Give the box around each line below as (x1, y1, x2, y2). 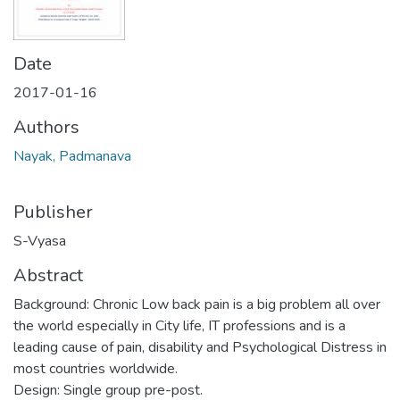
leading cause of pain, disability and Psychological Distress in (13, 337, 387, 358)
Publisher (13, 200, 93, 225)
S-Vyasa (13, 231, 66, 252)
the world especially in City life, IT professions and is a (13, 316, 346, 337)
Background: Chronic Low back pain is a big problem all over (13, 295, 380, 315)
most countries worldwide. (13, 359, 178, 379)
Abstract (13, 263, 83, 288)
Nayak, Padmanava (13, 146, 131, 167)
